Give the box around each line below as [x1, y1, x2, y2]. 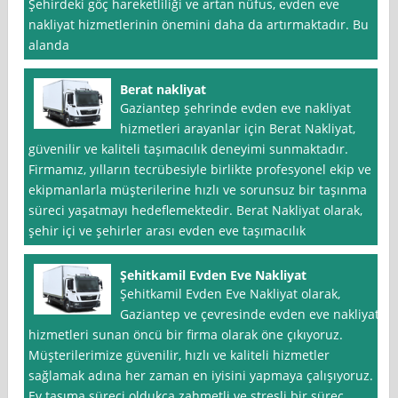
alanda [28, 36, 70, 54]
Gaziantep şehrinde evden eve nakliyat [120, 99, 352, 117]
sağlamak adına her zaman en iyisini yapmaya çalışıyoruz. [28, 367, 374, 385]
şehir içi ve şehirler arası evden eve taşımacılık [28, 222, 306, 240]
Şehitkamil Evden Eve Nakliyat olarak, [120, 285, 341, 303]
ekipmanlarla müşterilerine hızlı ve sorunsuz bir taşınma [28, 181, 368, 199]
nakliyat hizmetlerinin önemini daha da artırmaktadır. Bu [28, 16, 370, 34]
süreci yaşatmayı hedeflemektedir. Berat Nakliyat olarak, [28, 202, 363, 219]
